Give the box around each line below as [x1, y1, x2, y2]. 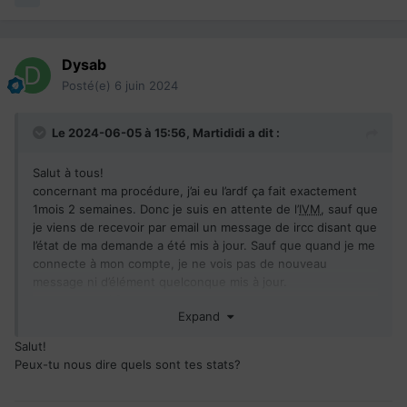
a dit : [245, 125, 280, 141]
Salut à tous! [33, 165, 104, 181]
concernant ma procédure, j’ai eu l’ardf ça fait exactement [33, 184, 357, 199]
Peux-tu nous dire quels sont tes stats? [15, 356, 241, 372]
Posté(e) [62, 78, 114, 94]
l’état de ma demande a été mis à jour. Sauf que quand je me [33, 238, 375, 253]
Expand [177, 308, 227, 323]
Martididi [193, 125, 245, 141]
